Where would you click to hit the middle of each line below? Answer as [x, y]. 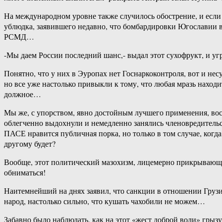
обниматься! [25, 172]
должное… [23, 94]
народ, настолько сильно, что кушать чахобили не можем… [105, 201]
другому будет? [30, 144]
